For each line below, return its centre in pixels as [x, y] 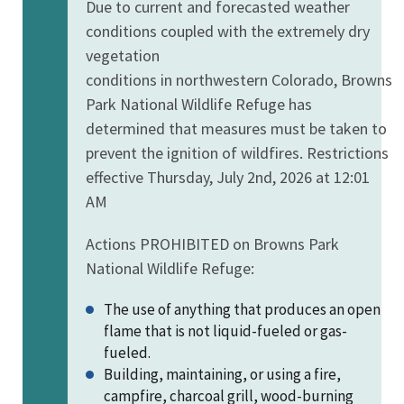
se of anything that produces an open [261, 309]
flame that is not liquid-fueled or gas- [225, 331]
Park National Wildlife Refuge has [199, 104]
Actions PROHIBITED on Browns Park [212, 243]
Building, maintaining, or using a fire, [222, 374]
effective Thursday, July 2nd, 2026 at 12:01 [228, 177]
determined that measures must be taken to [236, 128]
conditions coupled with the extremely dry [228, 31]
